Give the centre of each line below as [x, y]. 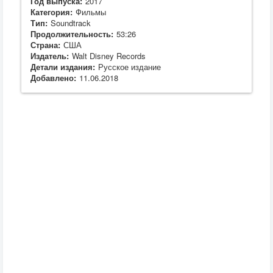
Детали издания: [63, 67]
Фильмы [91, 12]
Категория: [51, 12]
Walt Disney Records [109, 56]
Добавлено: [53, 78]
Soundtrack [71, 23]
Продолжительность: [72, 34]
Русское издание [129, 67]
